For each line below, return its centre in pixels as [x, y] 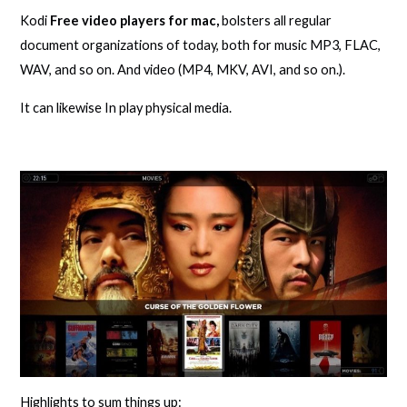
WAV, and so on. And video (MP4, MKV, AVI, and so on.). [183, 70]
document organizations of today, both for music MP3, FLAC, [201, 45]
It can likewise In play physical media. [126, 107]
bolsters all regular [276, 21]
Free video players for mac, [135, 21]
